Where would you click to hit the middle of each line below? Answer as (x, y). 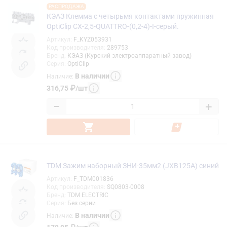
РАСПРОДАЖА (66, 7)
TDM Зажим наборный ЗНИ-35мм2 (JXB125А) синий (133, 166)
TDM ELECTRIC (88, 195)
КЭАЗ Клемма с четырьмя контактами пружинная (130, 16)
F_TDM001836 (93, 179)
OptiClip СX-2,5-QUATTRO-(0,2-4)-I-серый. (113, 27)
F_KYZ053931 (93, 40)
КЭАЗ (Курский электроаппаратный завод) (129, 56)
